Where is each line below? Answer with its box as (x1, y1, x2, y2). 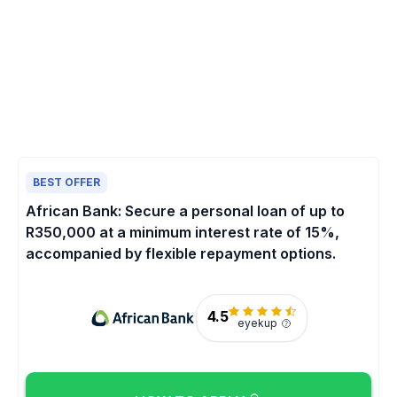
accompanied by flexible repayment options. (26, 244, 336, 262)
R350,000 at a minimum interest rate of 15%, (26, 222, 339, 241)
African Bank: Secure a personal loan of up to (26, 201, 345, 220)
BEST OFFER (33, 175, 100, 189)
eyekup (237, 316, 277, 331)
